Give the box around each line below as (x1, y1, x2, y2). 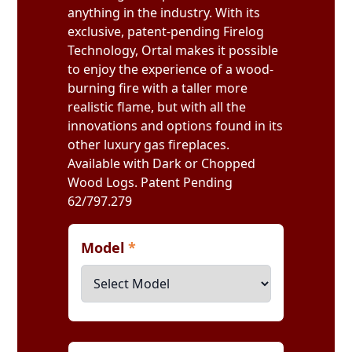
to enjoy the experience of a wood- (68, 60, 274, 78)
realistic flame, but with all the (68, 98, 247, 115)
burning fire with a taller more (68, 79, 248, 97)
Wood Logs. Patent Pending (68, 174, 233, 191)
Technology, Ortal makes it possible (68, 42, 279, 59)
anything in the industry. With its (68, 4, 261, 21)
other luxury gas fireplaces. (68, 136, 230, 153)
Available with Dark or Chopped (68, 155, 256, 172)
